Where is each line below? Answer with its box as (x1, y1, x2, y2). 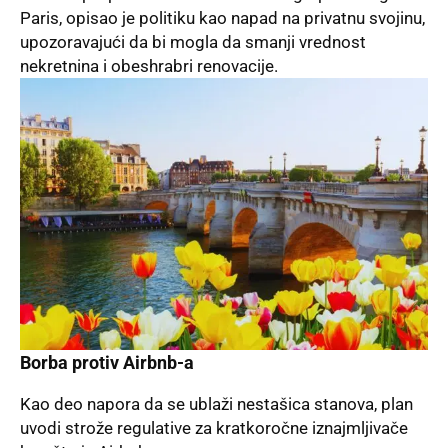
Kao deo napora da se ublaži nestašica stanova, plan (20, 393, 413, 414)
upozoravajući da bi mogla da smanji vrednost (20, 32, 366, 53)
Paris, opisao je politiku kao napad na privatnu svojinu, (20, 8, 425, 29)
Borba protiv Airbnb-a (20, 352, 194, 374)
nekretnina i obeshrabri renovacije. (20, 56, 278, 77)
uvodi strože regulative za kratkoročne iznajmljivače (20, 417, 408, 438)
